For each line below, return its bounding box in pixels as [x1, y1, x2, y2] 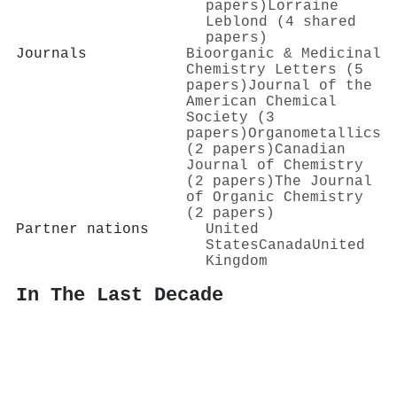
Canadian [275, 141, 346, 158]
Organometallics [248, 125, 381, 142]
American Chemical [186, 93, 337, 110]
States [206, 237, 259, 253]
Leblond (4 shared [206, 13, 356, 30]
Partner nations [16, 221, 149, 237]
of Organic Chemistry [186, 189, 363, 206]
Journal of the [248, 77, 372, 94]
